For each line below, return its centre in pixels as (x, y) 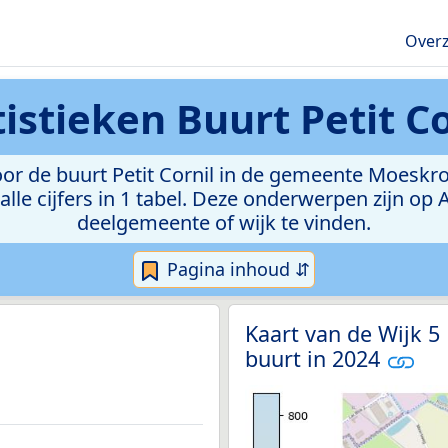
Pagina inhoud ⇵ (236, 269)
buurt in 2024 (315, 359)
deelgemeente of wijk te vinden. (224, 222)
